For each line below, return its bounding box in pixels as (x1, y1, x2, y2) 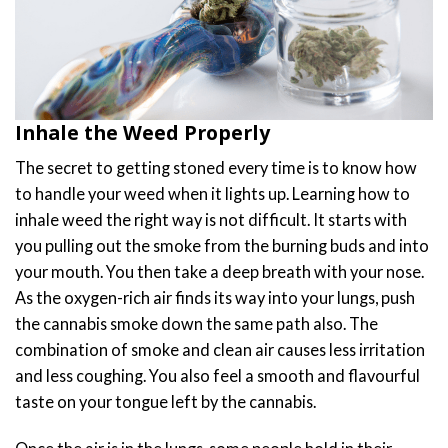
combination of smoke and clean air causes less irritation (15, 339, 425, 359)
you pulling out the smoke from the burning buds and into (15, 235, 429, 255)
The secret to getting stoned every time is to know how (15, 157, 417, 177)
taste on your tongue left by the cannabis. (15, 391, 319, 411)
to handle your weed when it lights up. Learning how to (15, 183, 410, 203)
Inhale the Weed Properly (15, 118, 270, 146)
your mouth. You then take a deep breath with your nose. (15, 261, 424, 281)
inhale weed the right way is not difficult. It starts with (15, 209, 407, 229)
